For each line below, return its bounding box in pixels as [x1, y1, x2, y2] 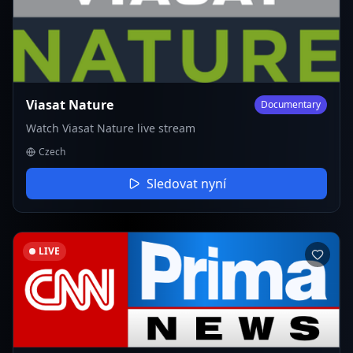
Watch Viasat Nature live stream [26, 121, 195, 136]
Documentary [261, 98, 321, 112]
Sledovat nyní [146, 175, 226, 193]
